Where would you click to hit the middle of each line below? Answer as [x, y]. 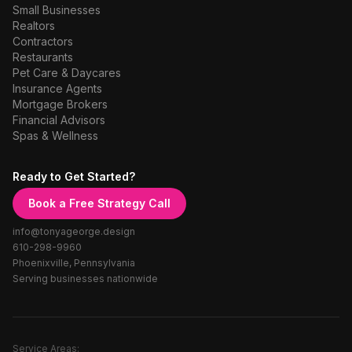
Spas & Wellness [55, 136]
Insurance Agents [57, 88]
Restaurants [43, 57]
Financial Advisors [59, 120]
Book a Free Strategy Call [99, 203]
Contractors [43, 41]
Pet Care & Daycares [67, 73]
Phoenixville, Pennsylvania [74, 263]
